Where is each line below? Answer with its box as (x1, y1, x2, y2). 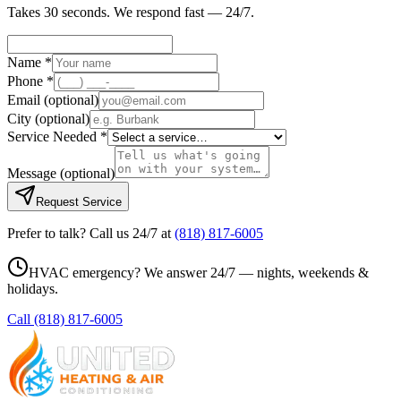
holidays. (7, 280, 58, 296)
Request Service (36, 194, 122, 209)
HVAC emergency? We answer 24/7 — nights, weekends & (29, 264, 369, 280)
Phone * (7, 73, 54, 89)
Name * (7, 54, 52, 70)
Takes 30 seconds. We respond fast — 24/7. (7, 4, 254, 20)
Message (7, 165, 60, 181)
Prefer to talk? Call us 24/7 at (7, 225, 171, 241)
